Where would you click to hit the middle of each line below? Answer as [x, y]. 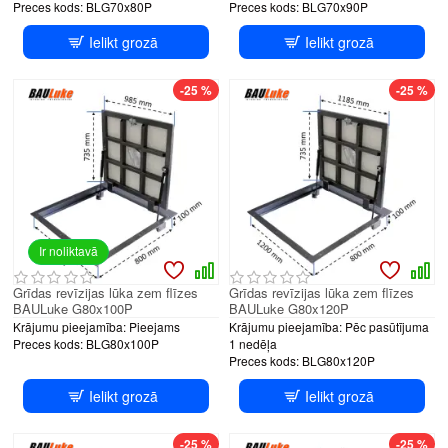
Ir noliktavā [68, 250]
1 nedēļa [252, 343]
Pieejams [154, 326]
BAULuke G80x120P [288, 308]
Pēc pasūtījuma [386, 326]
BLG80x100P [122, 343]
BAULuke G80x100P [73, 308]
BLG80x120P [338, 360]
